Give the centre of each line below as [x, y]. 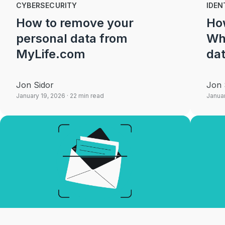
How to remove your [75, 23]
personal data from [72, 38]
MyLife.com [51, 54]
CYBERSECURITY [47, 5]
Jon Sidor [35, 85]
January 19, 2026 [41, 96]
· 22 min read [85, 96]
